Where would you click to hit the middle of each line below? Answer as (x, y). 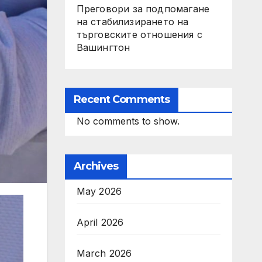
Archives (96, 166)
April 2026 (100, 222)
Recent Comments (121, 99)
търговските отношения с (139, 35)
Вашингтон (103, 47)
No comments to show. (128, 121)
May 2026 (99, 191)
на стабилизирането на (132, 22)
